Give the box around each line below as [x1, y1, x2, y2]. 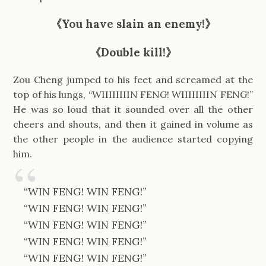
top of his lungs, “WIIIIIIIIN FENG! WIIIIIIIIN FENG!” [13, 88, 253, 101]
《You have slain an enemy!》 [50, 17, 216, 31]
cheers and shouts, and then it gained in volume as [13, 118, 253, 131]
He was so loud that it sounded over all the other [13, 103, 253, 116]
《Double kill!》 [89, 45, 177, 60]
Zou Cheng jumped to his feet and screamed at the [13, 74, 253, 86]
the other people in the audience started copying [13, 133, 253, 145]
